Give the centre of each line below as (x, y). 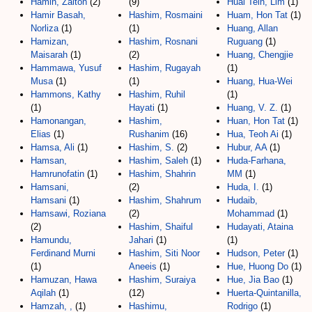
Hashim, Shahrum (165, 200)
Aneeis (143, 266)
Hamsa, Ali (53, 147)
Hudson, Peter (256, 253)
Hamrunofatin (57, 173)
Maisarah (49, 54)
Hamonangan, (58, 120)
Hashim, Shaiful (161, 226)
